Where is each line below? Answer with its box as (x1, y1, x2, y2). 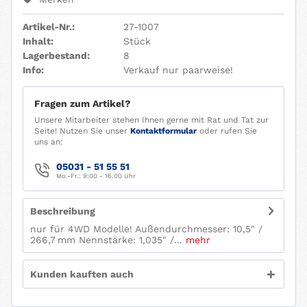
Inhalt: (23, 36, 53, 47)
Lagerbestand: (23, 50, 90, 62)
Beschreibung (30, 206, 95, 217)
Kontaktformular (130, 126, 197, 136)
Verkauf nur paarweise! (123, 64, 233, 76)
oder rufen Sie (197, 126, 257, 136)
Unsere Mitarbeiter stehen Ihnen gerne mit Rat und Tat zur (34, 115, 269, 125)
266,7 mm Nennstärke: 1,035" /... (30, 234, 182, 246)
